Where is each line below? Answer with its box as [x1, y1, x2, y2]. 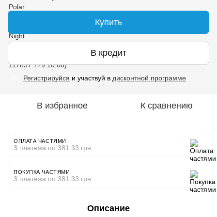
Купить [95, 17, 122, 27]
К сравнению [140, 100, 193, 110]
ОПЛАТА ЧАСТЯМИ [14, 138, 66, 144]
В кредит [91, 48, 126, 58]
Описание [87, 203, 130, 213]
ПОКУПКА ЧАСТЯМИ [14, 169, 70, 175]
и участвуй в [70, 74, 112, 82]
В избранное [36, 100, 88, 110]
